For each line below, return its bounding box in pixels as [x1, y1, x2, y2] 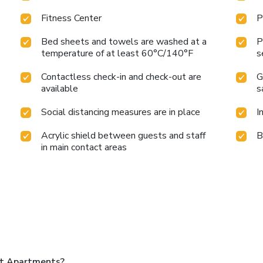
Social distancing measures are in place [41, 106, 201, 119]
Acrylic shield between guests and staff [41, 129, 206, 143]
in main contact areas [41, 141, 127, 154]
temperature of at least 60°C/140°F [41, 47, 194, 60]
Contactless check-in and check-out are [41, 70, 202, 84]
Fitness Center [41, 12, 102, 25]
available [41, 82, 79, 96]
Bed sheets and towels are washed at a [41, 35, 207, 49]
